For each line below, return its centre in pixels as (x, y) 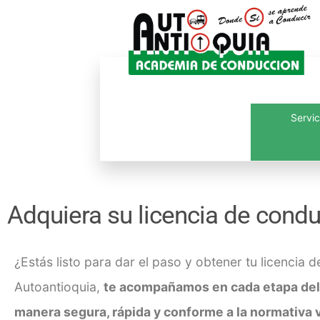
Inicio (270, 179)
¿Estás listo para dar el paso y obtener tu (137, 261)
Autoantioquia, (59, 286)
